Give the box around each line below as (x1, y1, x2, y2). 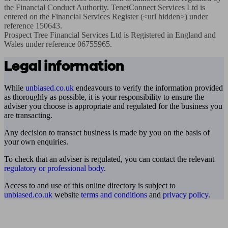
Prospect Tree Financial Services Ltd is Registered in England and (4, 31, 216, 39)
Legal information (4, 56, 124, 76)
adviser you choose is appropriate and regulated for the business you (4, 102, 222, 110)
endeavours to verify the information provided (74, 83, 223, 92)
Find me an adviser (4, 212, 80, 222)
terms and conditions (81, 190, 147, 199)
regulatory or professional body (4, 164, 104, 173)
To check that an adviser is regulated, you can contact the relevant (4, 155, 214, 163)
